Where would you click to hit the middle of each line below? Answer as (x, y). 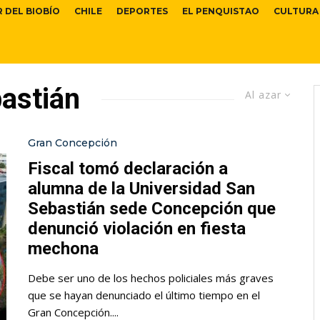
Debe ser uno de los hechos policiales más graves (151, 278)
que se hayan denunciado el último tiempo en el (144, 295)
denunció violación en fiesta (137, 229)
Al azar (263, 95)
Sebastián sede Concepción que (152, 209)
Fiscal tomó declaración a (128, 169)
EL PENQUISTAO (221, 11)
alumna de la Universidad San (141, 189)
